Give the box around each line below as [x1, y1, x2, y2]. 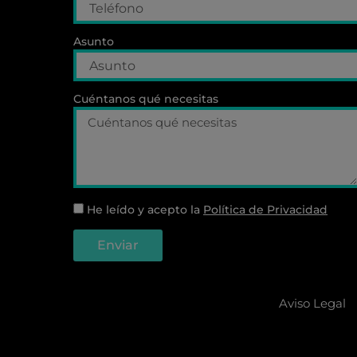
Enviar [97, 237, 139, 253]
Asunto [73, 34, 114, 49]
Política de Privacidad [203, 202, 328, 218]
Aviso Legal [278, 296, 346, 312]
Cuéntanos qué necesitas [73, 92, 218, 107]
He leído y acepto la [87, 202, 203, 218]
